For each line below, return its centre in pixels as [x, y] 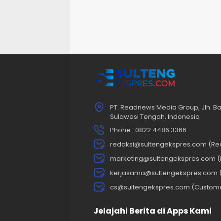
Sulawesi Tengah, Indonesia [155, 116]
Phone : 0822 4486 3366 [148, 130]
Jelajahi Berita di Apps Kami [152, 211]
